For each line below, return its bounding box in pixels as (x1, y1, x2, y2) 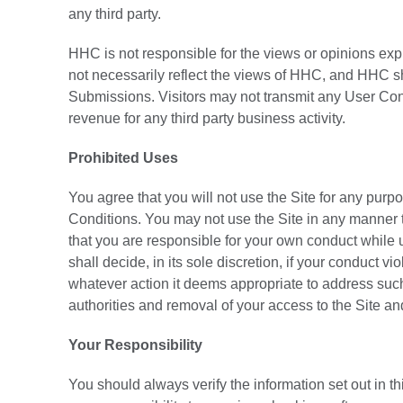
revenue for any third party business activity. (68, 111, 345, 126)
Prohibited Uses (68, 150, 178, 166)
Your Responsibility (68, 337, 202, 353)
